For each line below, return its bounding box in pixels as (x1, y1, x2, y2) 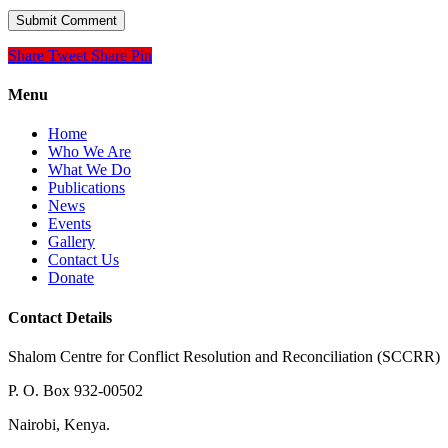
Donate (48, 269, 94, 287)
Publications (48, 179, 125, 197)
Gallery (48, 233, 95, 251)
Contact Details (8, 308, 112, 326)
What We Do (48, 161, 131, 179)
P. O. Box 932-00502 (8, 381, 143, 399)
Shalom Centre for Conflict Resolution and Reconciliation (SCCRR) (8, 347, 440, 365)
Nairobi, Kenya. (8, 415, 110, 433)
